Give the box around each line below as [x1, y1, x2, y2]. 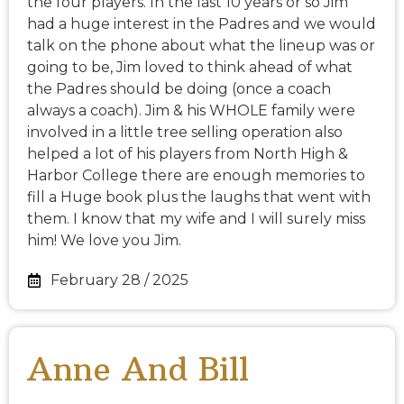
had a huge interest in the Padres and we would [27, 15, 376, 33]
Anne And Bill [27, 349, 249, 390]
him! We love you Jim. [27, 232, 181, 250]
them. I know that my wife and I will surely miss [27, 210, 365, 228]
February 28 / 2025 [50, 271, 188, 289]
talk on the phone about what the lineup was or [27, 37, 375, 55]
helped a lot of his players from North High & [27, 145, 348, 163]
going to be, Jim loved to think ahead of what [27, 59, 353, 77]
